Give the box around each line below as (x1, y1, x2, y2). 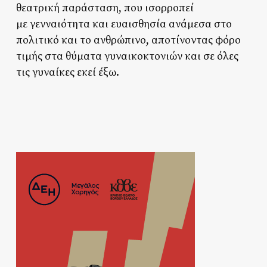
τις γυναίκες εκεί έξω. (15, 65, 119, 79)
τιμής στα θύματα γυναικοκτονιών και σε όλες (15, 49, 238, 63)
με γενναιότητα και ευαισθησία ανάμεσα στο (15, 17, 232, 31)
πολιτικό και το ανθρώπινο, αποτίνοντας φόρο (15, 33, 241, 47)
